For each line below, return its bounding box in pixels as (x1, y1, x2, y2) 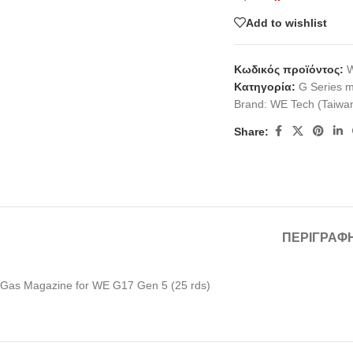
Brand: (234, 98, 271, 110)
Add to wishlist (246, 16, 328, 29)
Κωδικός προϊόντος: (234, 63, 347, 76)
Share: (234, 124, 269, 138)
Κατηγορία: (234, 80, 296, 93)
